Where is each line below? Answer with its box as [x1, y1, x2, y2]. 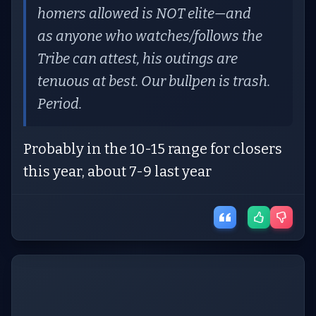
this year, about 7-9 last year [23, 163, 212, 180]
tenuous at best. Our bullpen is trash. [37, 73, 270, 90]
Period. [37, 95, 82, 112]
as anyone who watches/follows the [37, 28, 262, 44]
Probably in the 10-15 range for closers [23, 140, 282, 157]
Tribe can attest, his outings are [37, 50, 238, 67]
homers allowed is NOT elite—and [37, 5, 251, 22]
